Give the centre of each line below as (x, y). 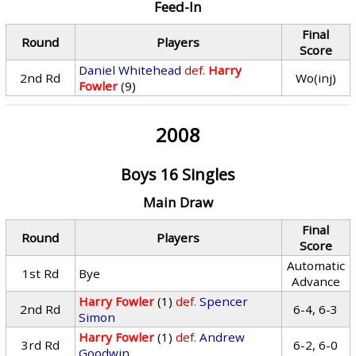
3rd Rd (40, 345)
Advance (315, 281)
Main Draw (178, 202)
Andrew (222, 337)
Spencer (224, 301)
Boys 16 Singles (178, 174)
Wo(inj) (315, 78)
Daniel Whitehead (130, 70)
